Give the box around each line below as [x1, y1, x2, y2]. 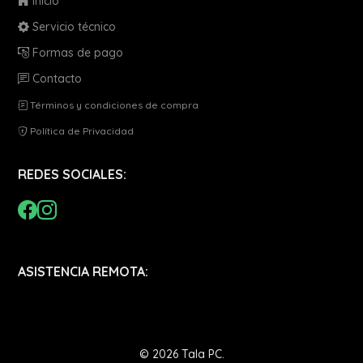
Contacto [29, 71, 83, 87]
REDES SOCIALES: [18, 166, 127, 183]
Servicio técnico [29, 19, 117, 35]
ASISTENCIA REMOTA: [18, 263, 149, 280]
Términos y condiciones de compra [28, 99, 199, 112]
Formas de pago [29, 45, 124, 61]
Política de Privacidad [28, 125, 135, 138]
